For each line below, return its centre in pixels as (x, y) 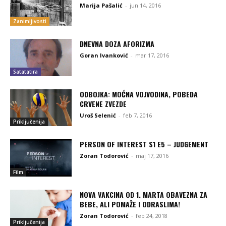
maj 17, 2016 (152, 156)
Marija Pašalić (101, 6)
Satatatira (25, 71)
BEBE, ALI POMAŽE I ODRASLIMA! (130, 204)
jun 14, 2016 (146, 6)
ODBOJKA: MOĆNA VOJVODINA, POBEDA (139, 94)
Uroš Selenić (98, 115)
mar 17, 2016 (152, 55)
